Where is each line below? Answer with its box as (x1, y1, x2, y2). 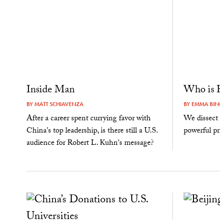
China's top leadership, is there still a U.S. (26, 124, 158, 138)
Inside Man (26, 82, 75, 100)
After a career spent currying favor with (26, 112, 151, 126)
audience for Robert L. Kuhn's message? (26, 137, 154, 150)
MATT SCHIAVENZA (34, 100, 83, 108)
